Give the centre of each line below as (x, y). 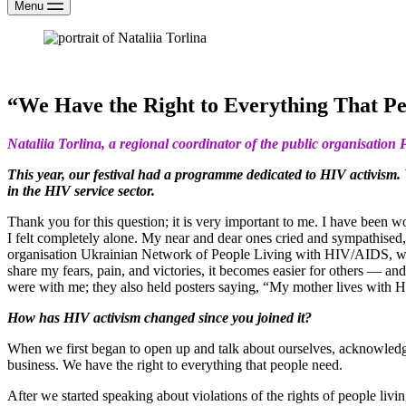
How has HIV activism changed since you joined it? (159, 317)
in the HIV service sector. (81, 190)
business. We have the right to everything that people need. (177, 364)
